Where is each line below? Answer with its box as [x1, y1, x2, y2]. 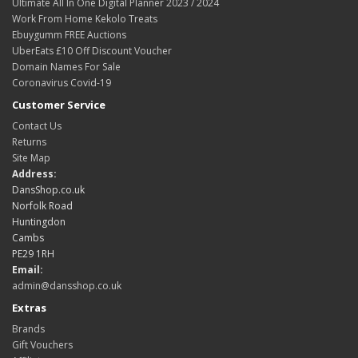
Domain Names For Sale [12, 60, 121, 74]
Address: [12, 167, 57, 181]
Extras [12, 300, 46, 316]
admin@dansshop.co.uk [12, 279, 121, 293]
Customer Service [12, 97, 105, 113]
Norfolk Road [12, 199, 73, 213]
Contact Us [12, 119, 62, 133]
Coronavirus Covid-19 [12, 76, 111, 90]
